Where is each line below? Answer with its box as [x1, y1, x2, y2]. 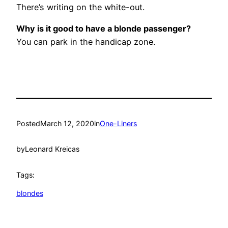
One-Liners [100, 119, 137, 128]
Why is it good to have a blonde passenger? [16, 23, 191, 34]
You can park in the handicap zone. [16, 37, 155, 47]
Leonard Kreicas [25, 145, 79, 154]
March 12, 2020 [40, 119, 94, 128]
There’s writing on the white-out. [16, 2, 145, 12]
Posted [16, 119, 40, 128]
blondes [16, 189, 43, 198]
